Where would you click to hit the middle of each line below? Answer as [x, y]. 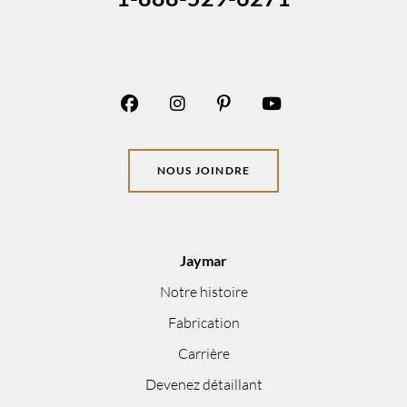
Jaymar [203, 260]
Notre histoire [203, 291]
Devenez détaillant [203, 384]
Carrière [203, 353]
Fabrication [203, 322]
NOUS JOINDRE [203, 170]
